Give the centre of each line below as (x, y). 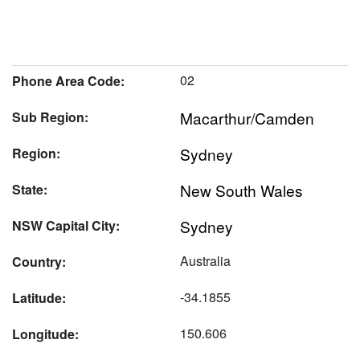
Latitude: (39, 297)
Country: (39, 261)
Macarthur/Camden (247, 117)
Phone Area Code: (68, 80)
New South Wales (241, 190)
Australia (205, 260)
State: (30, 189)
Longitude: (45, 333)
